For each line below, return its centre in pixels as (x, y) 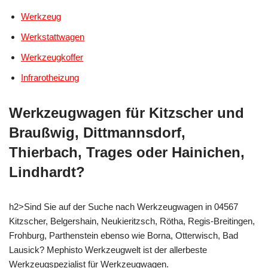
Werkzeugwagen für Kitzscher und (127, 112)
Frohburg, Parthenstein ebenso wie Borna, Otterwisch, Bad (124, 235)
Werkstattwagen (53, 36)
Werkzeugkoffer (52, 57)
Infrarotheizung (50, 77)
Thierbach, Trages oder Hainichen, (127, 152)
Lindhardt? (47, 172)
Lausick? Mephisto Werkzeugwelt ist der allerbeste (108, 249)
